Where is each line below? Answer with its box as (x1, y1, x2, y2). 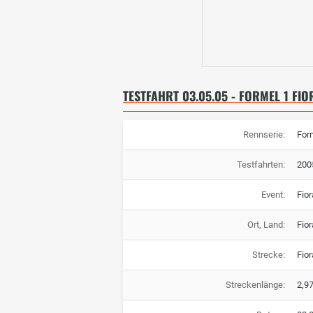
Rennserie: (242, 129, 285, 140)
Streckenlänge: (225, 279, 285, 291)
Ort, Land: (247, 219, 285, 231)
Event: (261, 189, 285, 201)
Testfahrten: (236, 159, 285, 170)
